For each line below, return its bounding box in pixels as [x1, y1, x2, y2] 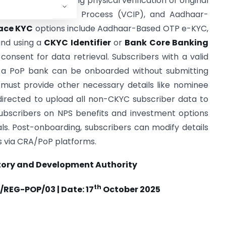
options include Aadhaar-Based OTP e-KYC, [33, 23, 209, 34]
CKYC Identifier [44, 37, 111, 48]
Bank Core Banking [125, 37, 209, 48]
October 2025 [101, 184, 160, 196]
